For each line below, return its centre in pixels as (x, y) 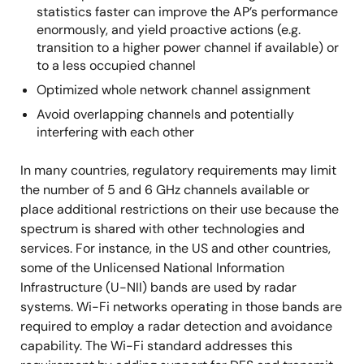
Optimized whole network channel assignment (173, 90)
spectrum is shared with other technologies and (162, 229)
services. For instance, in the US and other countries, (175, 248)
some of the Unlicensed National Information (152, 268)
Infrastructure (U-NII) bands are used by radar (158, 287)
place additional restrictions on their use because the (180, 209)
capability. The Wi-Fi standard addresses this (156, 346)
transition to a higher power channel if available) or (188, 48)
